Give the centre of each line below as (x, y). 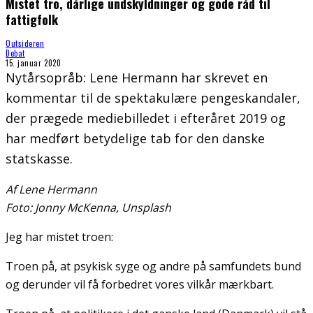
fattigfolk (32, 19)
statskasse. (39, 158)
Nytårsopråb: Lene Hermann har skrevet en (137, 77)
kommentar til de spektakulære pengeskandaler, (153, 97)
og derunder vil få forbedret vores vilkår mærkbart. (140, 284)
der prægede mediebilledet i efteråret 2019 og (146, 118)
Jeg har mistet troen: (59, 236)
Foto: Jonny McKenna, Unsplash (88, 207)
